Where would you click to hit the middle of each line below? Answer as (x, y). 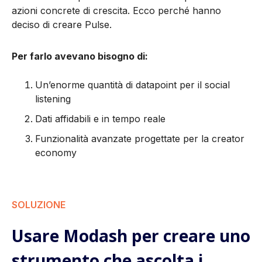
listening (53, 99)
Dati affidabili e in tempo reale (100, 118)
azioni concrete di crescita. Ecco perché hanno (116, 10)
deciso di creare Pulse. (62, 24)
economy (56, 152)
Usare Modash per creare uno (131, 235)
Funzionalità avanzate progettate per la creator (140, 138)
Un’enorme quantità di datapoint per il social (132, 85)
